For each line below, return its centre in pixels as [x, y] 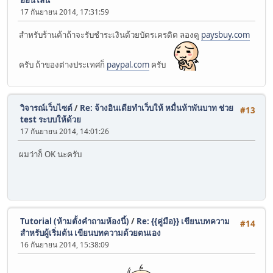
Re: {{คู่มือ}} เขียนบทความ [183, 222]
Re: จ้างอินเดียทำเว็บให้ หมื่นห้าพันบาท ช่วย [157, 108]
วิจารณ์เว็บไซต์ [46, 108]
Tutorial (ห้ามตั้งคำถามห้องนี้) [75, 222]
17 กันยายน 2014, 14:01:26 [65, 132]
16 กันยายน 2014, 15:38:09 [65, 245]
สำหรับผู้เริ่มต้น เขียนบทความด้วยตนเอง [90, 233]
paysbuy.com [225, 34]
